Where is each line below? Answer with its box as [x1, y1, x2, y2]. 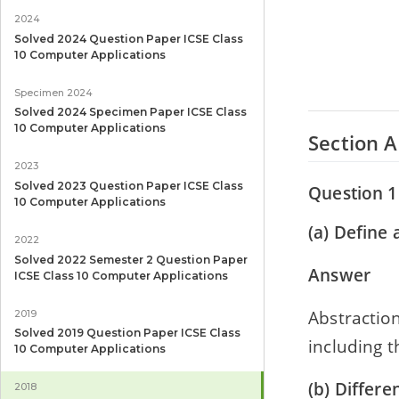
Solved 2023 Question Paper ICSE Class [13, 179, 243, 193]
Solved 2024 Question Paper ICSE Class [13, 31, 243, 45]
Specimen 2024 [13, 86, 92, 99]
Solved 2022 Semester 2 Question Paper [13, 252, 248, 266]
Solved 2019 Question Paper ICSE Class [13, 326, 240, 340]
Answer [308, 263, 370, 287]
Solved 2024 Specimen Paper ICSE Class [13, 105, 247, 119]
